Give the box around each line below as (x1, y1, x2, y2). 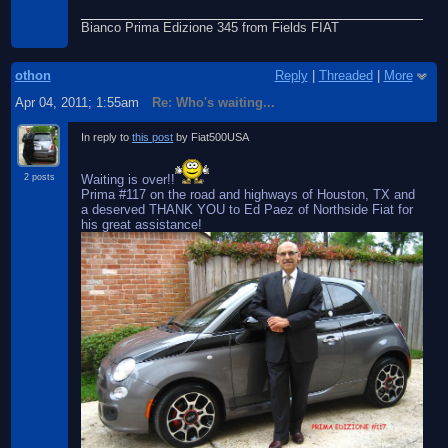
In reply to (81, 131, 133, 144)
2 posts (23, 172, 55, 183)
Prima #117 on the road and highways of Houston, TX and (81, 186, 416, 202)
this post (132, 131, 174, 144)
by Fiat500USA (173, 131, 250, 144)
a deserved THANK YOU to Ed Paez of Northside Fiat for (81, 201, 414, 217)
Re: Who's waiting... (152, 95, 276, 111)
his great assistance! (81, 216, 203, 232)
